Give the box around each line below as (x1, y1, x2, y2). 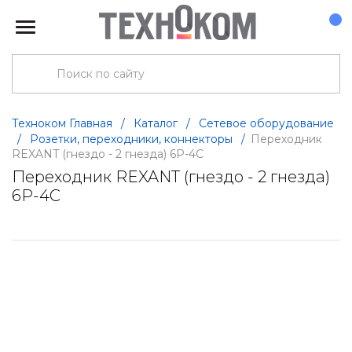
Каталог (134, 116, 178, 130)
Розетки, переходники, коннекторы (30, 132, 233, 146)
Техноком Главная (12, 116, 115, 130)
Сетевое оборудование (199, 116, 334, 130)
